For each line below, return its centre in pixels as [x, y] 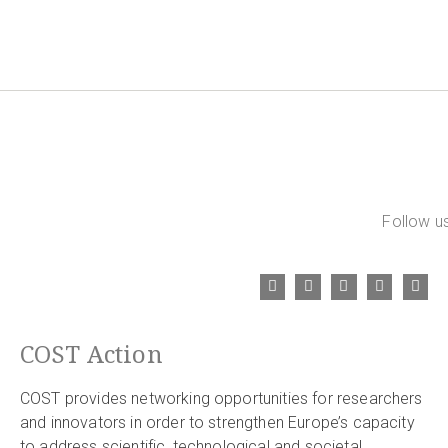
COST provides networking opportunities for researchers [221, 398]
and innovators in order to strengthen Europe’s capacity [217, 422]
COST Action [91, 353]
